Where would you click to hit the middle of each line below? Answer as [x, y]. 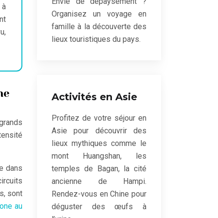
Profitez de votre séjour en [99, 118]
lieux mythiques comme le [99, 143]
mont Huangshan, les [99, 156]
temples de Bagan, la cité [99, 169]
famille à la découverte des [99, 27]
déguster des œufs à [99, 207]
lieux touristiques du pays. [96, 39]
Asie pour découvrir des [99, 131]
